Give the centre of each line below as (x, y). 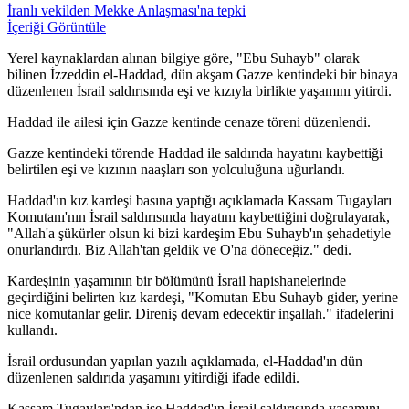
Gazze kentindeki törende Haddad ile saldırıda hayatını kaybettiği (195, 153)
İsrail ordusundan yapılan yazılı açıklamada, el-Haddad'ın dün (185, 362)
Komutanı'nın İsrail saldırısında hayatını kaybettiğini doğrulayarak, (199, 217)
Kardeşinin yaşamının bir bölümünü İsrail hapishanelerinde (177, 281)
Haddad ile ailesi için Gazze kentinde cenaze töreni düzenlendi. (189, 122)
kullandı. (32, 330)
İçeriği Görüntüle (57, 27)
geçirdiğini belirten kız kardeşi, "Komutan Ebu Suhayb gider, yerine (203, 298)
